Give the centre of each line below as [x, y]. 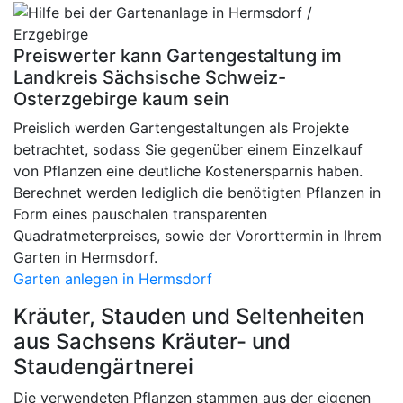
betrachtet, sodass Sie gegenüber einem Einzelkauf [188, 149]
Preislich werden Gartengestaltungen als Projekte [181, 127]
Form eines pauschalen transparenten [140, 214]
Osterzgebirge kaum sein [121, 99]
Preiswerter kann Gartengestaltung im [178, 55]
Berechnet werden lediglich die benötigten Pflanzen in [197, 192]
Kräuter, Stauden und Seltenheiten [189, 316]
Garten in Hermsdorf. [85, 257]
